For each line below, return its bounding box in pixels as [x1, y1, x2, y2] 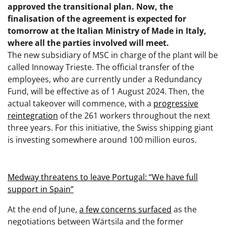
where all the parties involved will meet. [8, 37, 169, 48]
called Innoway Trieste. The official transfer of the [8, 62, 194, 73]
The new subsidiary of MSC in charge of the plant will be [8, 49, 218, 61]
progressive [153, 98, 198, 109]
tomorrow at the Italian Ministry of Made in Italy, [8, 25, 206, 36]
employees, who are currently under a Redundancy [8, 74, 202, 85]
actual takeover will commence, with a [8, 98, 153, 109]
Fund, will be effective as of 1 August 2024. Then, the [8, 86, 204, 97]
